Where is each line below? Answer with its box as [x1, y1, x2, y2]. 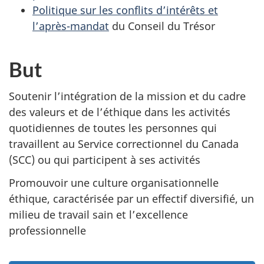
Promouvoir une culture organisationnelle [9, 175, 219, 190]
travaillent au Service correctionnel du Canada [9, 137, 239, 151]
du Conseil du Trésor [109, 18, 215, 33]
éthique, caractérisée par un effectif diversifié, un [9, 191, 254, 206]
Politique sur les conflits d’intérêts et [32, 2, 218, 17]
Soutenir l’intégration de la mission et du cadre [9, 89, 246, 103]
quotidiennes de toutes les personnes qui [9, 121, 217, 135]
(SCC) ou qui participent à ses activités [9, 153, 200, 167]
